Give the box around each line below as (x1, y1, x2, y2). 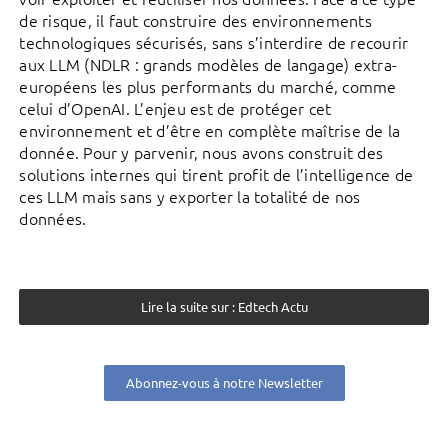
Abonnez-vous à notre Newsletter (125, 374, 323, 392)
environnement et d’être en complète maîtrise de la (19, 119, 401, 142)
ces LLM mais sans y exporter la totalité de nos (19, 185, 361, 208)
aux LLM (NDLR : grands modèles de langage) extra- (19, 53, 398, 76)
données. (19, 207, 87, 230)
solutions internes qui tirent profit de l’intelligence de (19, 163, 414, 186)
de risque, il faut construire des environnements (19, 9, 372, 32)
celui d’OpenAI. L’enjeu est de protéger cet (19, 97, 332, 120)
